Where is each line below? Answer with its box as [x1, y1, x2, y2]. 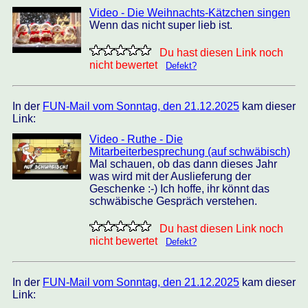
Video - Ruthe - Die [89, 133, 183, 145]
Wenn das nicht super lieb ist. [89, 19, 232, 31]
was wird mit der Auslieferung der [89, 170, 251, 182]
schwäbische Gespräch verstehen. [89, 195, 257, 207]
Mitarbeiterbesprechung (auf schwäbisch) [89, 146, 290, 157]
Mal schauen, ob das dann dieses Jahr [89, 158, 277, 170]
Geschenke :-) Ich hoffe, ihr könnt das [89, 183, 269, 195]
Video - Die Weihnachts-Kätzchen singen [89, 7, 290, 19]
